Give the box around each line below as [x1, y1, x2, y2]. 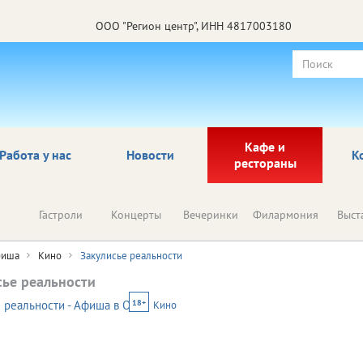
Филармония [253, 207, 318, 222]
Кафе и [245, 138, 285, 155]
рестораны [233, 154, 297, 171]
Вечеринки [183, 207, 238, 222]
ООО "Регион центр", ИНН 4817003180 [96, 18, 292, 33]
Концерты [110, 207, 161, 222]
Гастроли [39, 207, 83, 222]
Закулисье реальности [80, 248, 182, 263]
